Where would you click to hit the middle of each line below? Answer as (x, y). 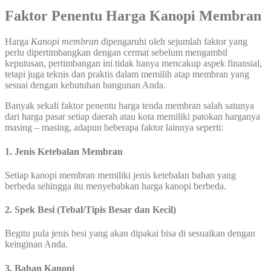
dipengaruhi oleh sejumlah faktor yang (173, 42)
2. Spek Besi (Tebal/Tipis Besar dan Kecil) (90, 210)
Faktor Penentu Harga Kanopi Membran (133, 16)
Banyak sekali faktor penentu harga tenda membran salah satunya (129, 106)
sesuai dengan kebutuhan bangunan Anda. (85, 85)
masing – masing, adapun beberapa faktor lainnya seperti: (114, 128)
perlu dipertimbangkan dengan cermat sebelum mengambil (116, 53)
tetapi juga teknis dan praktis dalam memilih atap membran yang (127, 74)
